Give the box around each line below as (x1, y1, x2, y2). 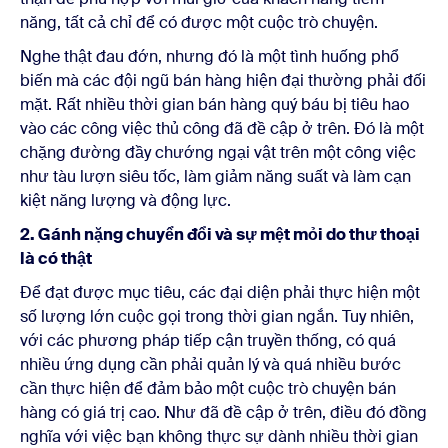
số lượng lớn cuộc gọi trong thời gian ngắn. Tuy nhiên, (20, 305, 414, 327)
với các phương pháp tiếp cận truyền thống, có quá (20, 329, 396, 351)
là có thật (20, 247, 92, 269)
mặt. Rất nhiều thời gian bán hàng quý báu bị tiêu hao (20, 93, 409, 115)
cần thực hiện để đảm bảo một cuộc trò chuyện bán (20, 377, 396, 399)
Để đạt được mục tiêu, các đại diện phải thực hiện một (20, 281, 420, 303)
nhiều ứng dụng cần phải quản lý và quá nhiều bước (20, 353, 401, 375)
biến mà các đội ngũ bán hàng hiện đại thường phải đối (20, 69, 426, 91)
